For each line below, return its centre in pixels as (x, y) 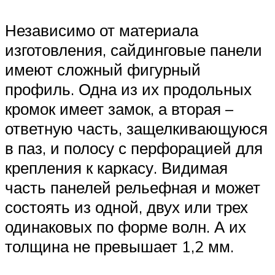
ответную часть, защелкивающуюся (136, 129)
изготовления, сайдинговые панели (134, 50)
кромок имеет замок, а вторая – (119, 109)
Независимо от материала (102, 30)
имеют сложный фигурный (103, 70)
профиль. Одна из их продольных (128, 89)
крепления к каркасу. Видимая (116, 168)
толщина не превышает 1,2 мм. (119, 246)
